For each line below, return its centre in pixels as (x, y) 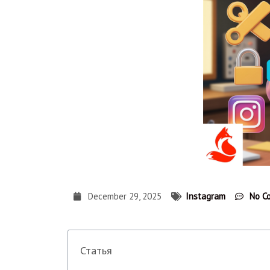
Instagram (206, 196)
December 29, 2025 (125, 196)
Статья (96, 251)
